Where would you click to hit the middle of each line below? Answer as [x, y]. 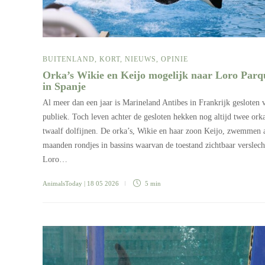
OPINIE [174, 59]
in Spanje [66, 86]
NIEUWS [140, 59]
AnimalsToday [62, 183]
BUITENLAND [69, 59]
